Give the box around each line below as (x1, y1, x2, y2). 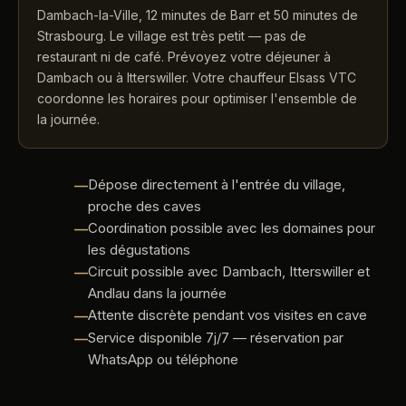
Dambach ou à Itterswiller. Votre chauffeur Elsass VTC (37, 70, 356, 85)
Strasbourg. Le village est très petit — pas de (37, 28, 306, 43)
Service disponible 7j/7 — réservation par (88, 329, 343, 346)
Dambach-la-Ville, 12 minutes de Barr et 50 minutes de (37, 7, 358, 23)
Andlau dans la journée (88, 285, 227, 302)
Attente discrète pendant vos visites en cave (88, 306, 367, 324)
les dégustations (88, 241, 190, 258)
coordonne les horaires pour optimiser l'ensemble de (37, 91, 357, 106)
